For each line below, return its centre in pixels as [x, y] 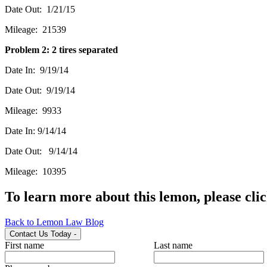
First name [24, 245]
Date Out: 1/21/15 [40, 9]
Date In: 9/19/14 [37, 70]
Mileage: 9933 [33, 110]
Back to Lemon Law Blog [54, 222]
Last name [173, 245]
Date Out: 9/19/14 [40, 90]
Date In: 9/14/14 [35, 131]
